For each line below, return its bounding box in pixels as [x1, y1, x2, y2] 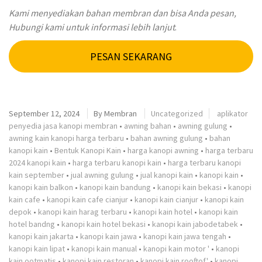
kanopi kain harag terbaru [38, 206, 127, 217]
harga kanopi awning [127, 144, 199, 156]
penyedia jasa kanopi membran [9, 120, 118, 131]
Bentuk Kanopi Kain [54, 144, 121, 156]
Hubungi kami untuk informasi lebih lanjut [9, 21, 175, 33]
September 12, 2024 [9, 108, 80, 119]
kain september [9, 169, 64, 180]
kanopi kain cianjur [135, 194, 198, 205]
